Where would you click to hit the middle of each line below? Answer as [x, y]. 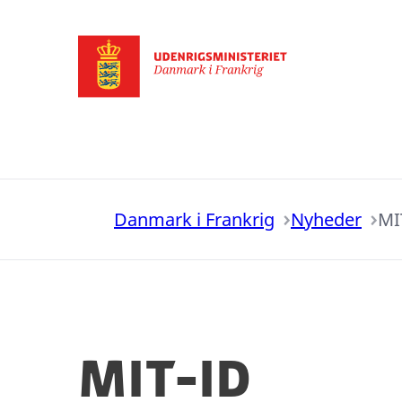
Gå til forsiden [125, 114]
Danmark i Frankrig [194, 219]
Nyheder [326, 219]
